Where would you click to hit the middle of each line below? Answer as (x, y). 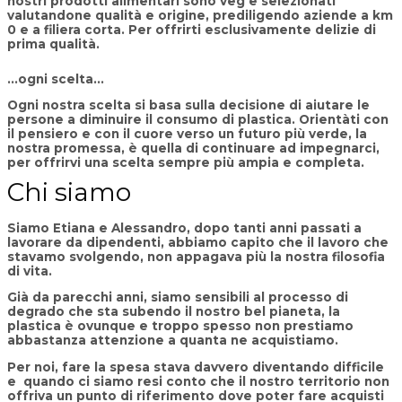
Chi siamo (69, 192)
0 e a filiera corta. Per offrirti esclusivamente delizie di (192, 29)
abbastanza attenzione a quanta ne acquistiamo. (175, 341)
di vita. (30, 271)
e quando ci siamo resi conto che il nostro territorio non (198, 382)
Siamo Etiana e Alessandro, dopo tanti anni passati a (184, 227)
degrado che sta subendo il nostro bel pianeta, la (174, 312)
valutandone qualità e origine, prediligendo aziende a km (200, 15)
